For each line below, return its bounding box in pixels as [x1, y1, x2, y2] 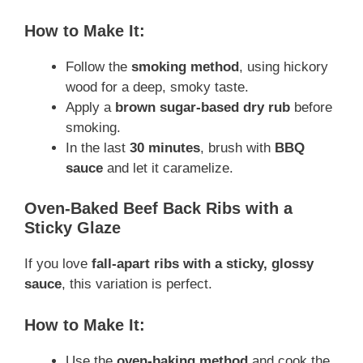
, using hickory [239, 58, 328, 75]
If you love [24, 256, 92, 272]
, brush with [200, 139, 275, 156]
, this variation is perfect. [62, 276, 212, 293]
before [290, 99, 332, 115]
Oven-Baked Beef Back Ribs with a [24, 199, 293, 218]
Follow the [66, 58, 131, 75]
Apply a [66, 99, 115, 115]
